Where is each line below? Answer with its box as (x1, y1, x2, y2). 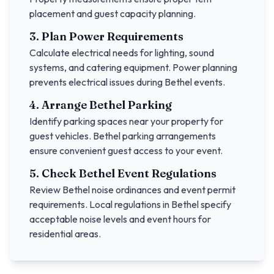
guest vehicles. (29, 130, 93, 142)
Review (29, 183, 62, 196)
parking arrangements (120, 130, 216, 142)
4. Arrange (29, 98, 89, 112)
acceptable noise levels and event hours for (29, 213, 211, 225)
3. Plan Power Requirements (29, 29, 183, 43)
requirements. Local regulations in (29, 198, 171, 210)
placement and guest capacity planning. (29, 7, 196, 20)
